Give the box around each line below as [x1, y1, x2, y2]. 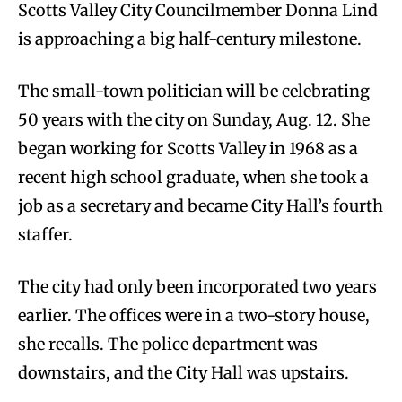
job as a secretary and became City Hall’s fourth [18, 195, 383, 216]
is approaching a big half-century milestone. [18, 28, 362, 49]
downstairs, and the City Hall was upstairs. [18, 362, 349, 383]
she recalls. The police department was [18, 333, 318, 354]
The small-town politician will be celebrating [18, 80, 370, 101]
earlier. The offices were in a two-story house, [18, 304, 370, 326]
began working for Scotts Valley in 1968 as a [18, 137, 358, 159]
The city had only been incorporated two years [18, 275, 377, 297]
